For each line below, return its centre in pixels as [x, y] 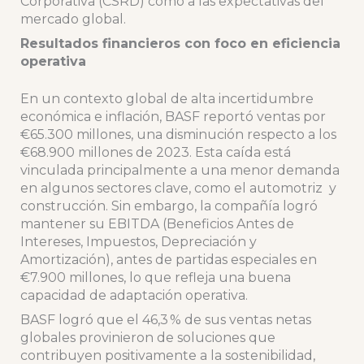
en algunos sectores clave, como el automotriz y [178, 188]
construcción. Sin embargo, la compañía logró [169, 206]
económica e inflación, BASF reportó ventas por [173, 117]
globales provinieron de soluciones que [147, 338]
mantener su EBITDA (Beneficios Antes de [157, 224]
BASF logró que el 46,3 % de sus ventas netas [165, 320]
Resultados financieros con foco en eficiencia [180, 44]
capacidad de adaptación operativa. [135, 296]
